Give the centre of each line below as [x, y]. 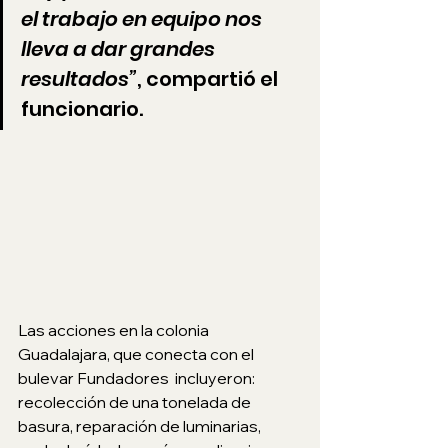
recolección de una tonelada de [136, 402]
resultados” [79, 79]
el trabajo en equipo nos [143, 19]
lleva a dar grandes [120, 49]
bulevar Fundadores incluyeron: [138, 378]
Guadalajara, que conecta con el [137, 354]
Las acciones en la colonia [115, 330]
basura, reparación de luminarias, [141, 426]
